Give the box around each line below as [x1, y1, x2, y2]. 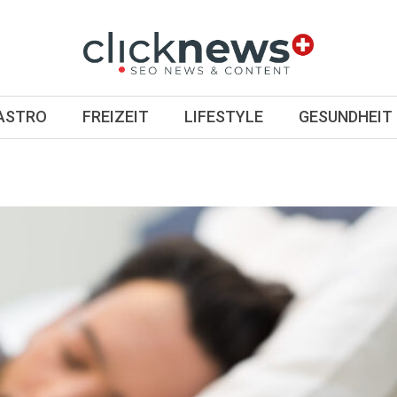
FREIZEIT [82, 107, 149, 127]
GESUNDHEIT [299, 107, 393, 127]
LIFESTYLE [184, 107, 263, 127]
